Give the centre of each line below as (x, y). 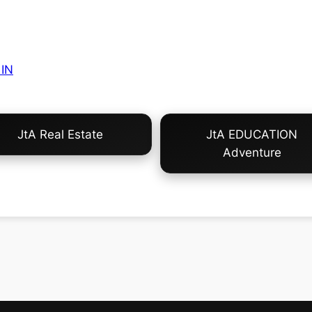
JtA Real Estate (60, 135)
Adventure (252, 153)
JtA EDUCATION (252, 135)
